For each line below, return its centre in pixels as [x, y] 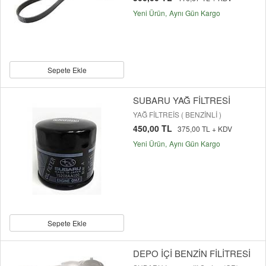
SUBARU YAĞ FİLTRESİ [182, 100]
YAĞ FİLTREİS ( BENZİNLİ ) [177, 115]
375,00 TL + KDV [205, 129]
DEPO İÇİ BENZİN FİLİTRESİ [192, 254]
